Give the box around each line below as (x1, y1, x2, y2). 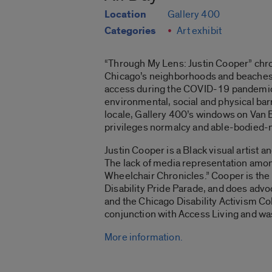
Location (104, 8, 146, 22)
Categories (104, 24, 155, 38)
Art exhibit (177, 24, 222, 38)
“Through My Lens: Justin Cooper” (104, 57, 254, 70)
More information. (104, 231, 183, 244)
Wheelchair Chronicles (104, 169, 205, 183)
